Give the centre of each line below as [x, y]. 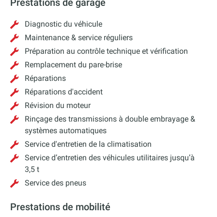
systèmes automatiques [66, 130]
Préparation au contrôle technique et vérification [107, 51]
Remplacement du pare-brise [74, 64]
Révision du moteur [58, 105]
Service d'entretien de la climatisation [88, 144]
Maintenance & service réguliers [79, 37]
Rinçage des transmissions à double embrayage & [110, 119]
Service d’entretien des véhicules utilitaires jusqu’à [110, 157]
